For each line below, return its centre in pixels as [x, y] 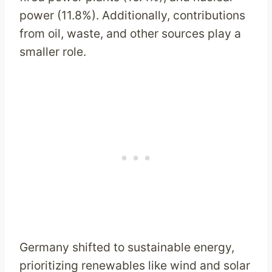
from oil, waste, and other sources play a [130, 34]
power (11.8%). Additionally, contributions [132, 15]
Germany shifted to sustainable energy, [127, 247]
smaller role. [53, 52]
